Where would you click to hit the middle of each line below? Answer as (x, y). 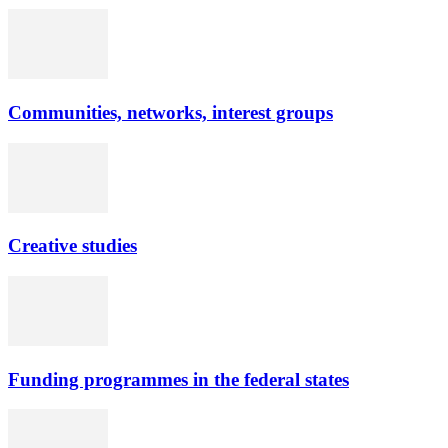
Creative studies (72, 246)
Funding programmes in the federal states (178, 379)
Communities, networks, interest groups (170, 112)
